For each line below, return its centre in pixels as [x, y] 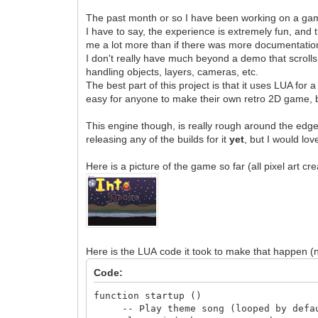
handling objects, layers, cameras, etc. [172, 72]
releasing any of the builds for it [158, 139]
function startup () [148, 296]
